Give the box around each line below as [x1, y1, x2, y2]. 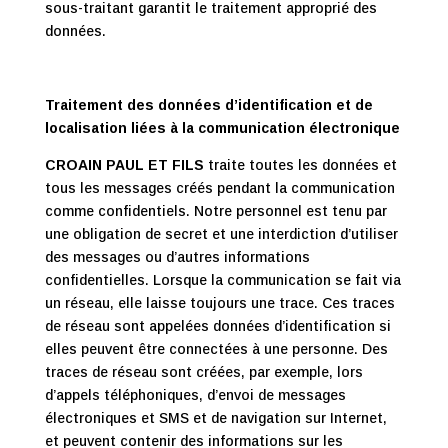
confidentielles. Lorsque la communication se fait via [44, 272, 401, 288]
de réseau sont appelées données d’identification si [44, 318, 391, 334]
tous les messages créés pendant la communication [44, 180, 395, 196]
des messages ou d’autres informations [44, 249, 310, 265]
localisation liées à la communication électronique [44, 120, 400, 136]
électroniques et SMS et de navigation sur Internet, [44, 410, 387, 426]
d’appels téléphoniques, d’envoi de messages [44, 387, 346, 403]
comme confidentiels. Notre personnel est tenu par [44, 203, 387, 219]
